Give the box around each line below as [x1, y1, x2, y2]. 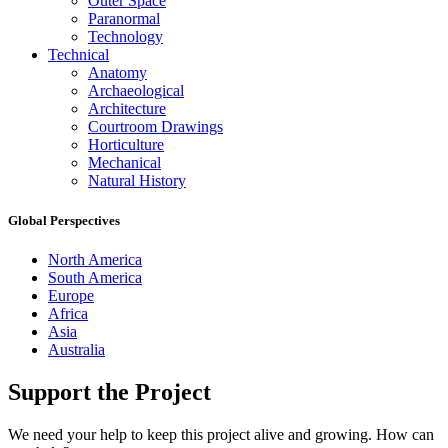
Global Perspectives [8, 212, 120, 228]
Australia [48, 340, 105, 358]
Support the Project [8, 378, 211, 405]
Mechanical [88, 154, 161, 172]
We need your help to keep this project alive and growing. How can [8, 425, 434, 443]
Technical [48, 46, 109, 64]
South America [48, 268, 142, 286]
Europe [48, 286, 94, 304]
